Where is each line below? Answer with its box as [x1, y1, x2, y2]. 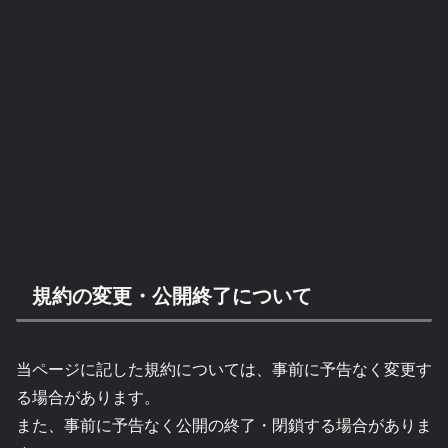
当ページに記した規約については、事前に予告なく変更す [16, 356, 432, 380]
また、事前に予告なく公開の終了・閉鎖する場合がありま [16, 412, 432, 436]
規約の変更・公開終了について [32, 280, 312, 310]
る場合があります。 [16, 384, 160, 408]
